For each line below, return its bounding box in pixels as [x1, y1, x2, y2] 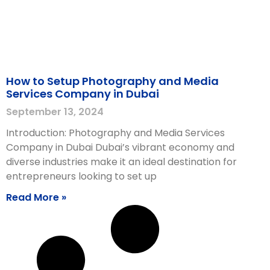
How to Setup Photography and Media [6, 73, 219, 89]
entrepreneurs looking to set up [6, 169, 157, 183]
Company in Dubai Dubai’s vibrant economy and [6, 140, 234, 154]
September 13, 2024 [6, 104, 104, 119]
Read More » [6, 190, 66, 204]
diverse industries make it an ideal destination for [6, 154, 237, 169]
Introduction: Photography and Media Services [6, 125, 225, 140]
